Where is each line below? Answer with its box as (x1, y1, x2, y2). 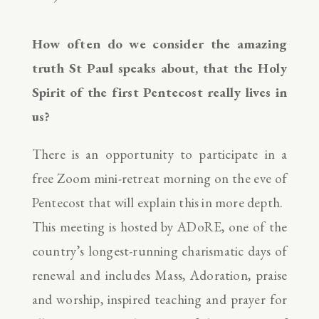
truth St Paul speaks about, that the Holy (31, 58, 288, 77)
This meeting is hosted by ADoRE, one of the (31, 217, 288, 236)
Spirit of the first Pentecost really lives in (31, 83, 288, 101)
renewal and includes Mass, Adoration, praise (31, 266, 288, 284)
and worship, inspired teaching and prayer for (31, 290, 288, 308)
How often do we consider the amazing (31, 34, 288, 53)
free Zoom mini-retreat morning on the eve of (31, 169, 288, 187)
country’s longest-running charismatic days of (31, 241, 288, 260)
